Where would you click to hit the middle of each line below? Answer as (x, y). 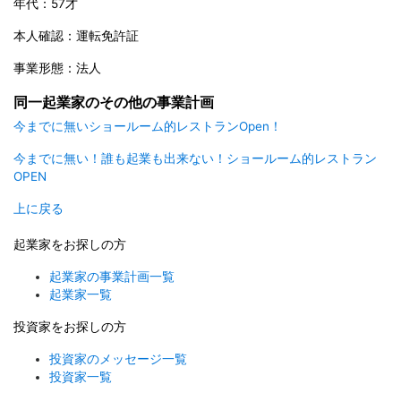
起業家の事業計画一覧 (112, 277)
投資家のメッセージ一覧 (118, 359)
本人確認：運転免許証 (76, 36)
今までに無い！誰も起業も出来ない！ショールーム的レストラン (195, 159)
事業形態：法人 (57, 68)
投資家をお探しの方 (70, 327)
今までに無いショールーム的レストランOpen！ (148, 127)
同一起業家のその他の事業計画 (114, 102)
